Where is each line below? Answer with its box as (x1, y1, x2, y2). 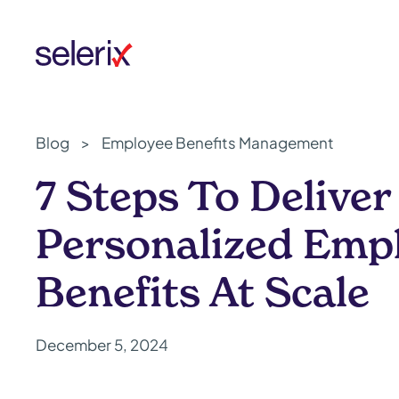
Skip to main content (40, 41, 188, 61)
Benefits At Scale (36, 267, 370, 316)
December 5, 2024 (36, 335, 168, 354)
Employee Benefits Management (102, 133, 334, 152)
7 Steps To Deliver (36, 171, 391, 220)
